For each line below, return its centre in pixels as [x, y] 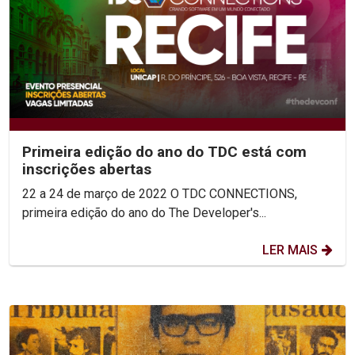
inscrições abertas [87, 169]
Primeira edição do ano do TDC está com [164, 151]
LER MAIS [290, 250]
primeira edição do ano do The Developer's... [144, 212]
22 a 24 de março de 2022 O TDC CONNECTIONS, [96, 193]
